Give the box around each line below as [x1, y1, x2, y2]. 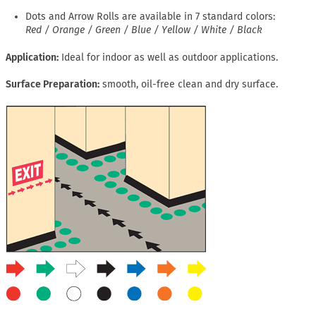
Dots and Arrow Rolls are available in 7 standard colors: [25, 10, 276, 23]
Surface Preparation [6, 78, 97, 91]
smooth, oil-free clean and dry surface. [102, 78, 278, 91]
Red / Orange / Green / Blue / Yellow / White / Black [25, 23, 263, 36]
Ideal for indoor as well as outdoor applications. [61, 51, 278, 63]
